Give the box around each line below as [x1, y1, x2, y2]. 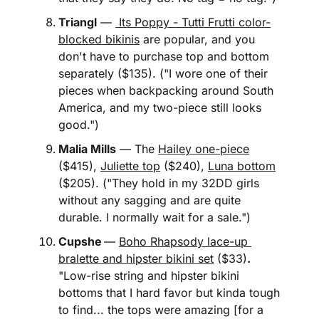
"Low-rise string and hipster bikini [58, 268, 239, 283]
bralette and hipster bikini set [58, 251, 214, 266]
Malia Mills [58, 142, 116, 156]
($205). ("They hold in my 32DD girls [58, 176, 259, 190]
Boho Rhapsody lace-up [119, 234, 248, 249]
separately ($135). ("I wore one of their [58, 66, 268, 80]
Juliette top [100, 159, 160, 173]
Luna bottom [208, 159, 276, 173]
